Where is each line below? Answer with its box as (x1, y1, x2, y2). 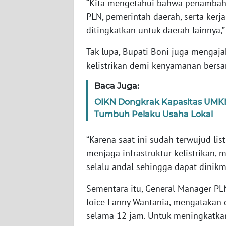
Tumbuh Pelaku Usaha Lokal (94, 109, 213, 120)
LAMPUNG (20, 166, 51, 175)
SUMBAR (20, 54, 46, 63)
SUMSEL (20, 91, 45, 100)
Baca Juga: (94, 81, 139, 91)
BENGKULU (20, 129, 54, 138)
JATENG (20, 203, 43, 212)
